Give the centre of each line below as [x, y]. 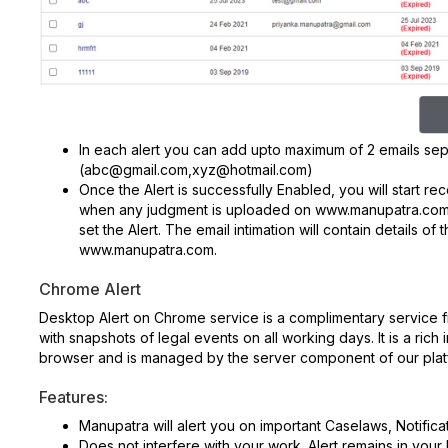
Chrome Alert [90, 288]
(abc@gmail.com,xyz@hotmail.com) [196, 169]
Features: [73, 396]
